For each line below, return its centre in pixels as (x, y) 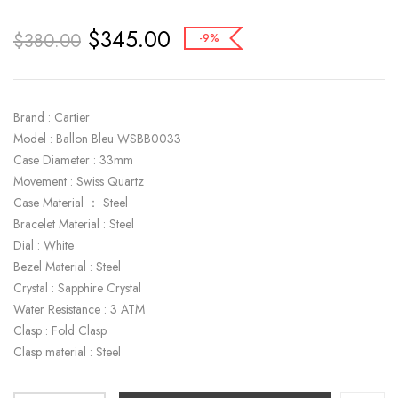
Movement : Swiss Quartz (79, 181)
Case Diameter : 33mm (73, 160)
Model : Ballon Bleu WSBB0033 (97, 139)
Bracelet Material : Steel (74, 224)
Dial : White (44, 245)
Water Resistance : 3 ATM (79, 309)
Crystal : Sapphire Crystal (77, 288)
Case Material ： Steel (71, 203)
